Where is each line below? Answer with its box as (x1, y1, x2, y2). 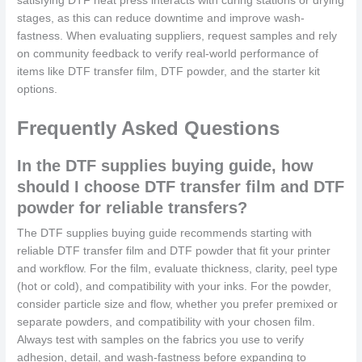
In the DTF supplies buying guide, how (17, 157, 314, 175)
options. (17, 83, 58, 96)
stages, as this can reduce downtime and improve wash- (17, 12, 305, 25)
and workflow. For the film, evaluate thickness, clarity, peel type (17, 263, 339, 276)
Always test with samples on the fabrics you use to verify (17, 334, 305, 347)
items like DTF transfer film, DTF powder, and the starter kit (17, 65, 321, 78)
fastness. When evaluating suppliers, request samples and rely (17, 30, 338, 43)
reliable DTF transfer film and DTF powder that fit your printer (17, 245, 331, 258)
